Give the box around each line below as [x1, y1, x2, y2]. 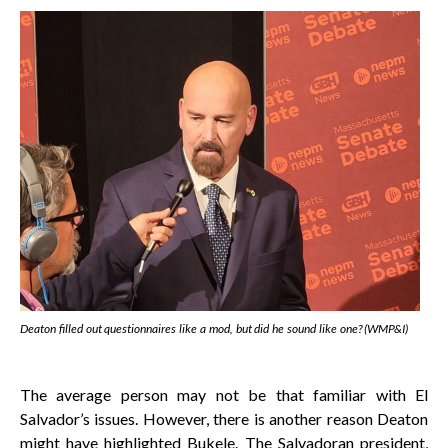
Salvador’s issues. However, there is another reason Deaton [20, 409, 428, 429]
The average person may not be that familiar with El [20, 385, 428, 405]
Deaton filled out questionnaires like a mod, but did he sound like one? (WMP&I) [20, 321, 409, 337]
